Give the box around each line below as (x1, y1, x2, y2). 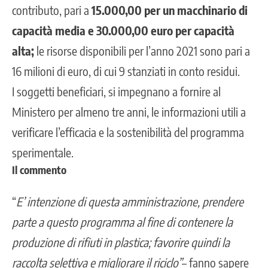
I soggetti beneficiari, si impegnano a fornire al (12, 83, 221, 99)
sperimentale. (12, 144, 74, 160)
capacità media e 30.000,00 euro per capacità (12, 22, 234, 38)
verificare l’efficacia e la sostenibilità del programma (12, 124, 244, 139)
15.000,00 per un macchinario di (92, 2, 248, 17)
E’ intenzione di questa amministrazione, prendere (16, 194, 243, 209)
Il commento (12, 162, 66, 176)
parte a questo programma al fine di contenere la (12, 214, 233, 230)
